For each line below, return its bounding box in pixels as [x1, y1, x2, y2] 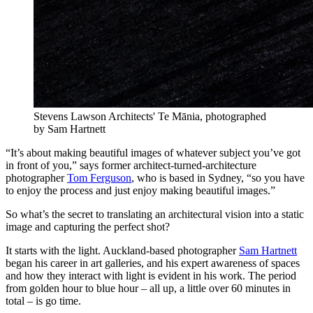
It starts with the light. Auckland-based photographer [6, 244, 239, 256]
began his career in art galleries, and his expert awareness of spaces [6, 256, 300, 269]
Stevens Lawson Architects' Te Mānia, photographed [34, 110, 266, 122]
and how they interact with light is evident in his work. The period [6, 269, 296, 282]
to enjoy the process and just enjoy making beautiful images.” [6, 184, 275, 196]
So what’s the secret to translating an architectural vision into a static [6, 208, 304, 220]
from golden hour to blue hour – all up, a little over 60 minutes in [6, 282, 291, 294]
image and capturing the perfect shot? [6, 220, 170, 233]
